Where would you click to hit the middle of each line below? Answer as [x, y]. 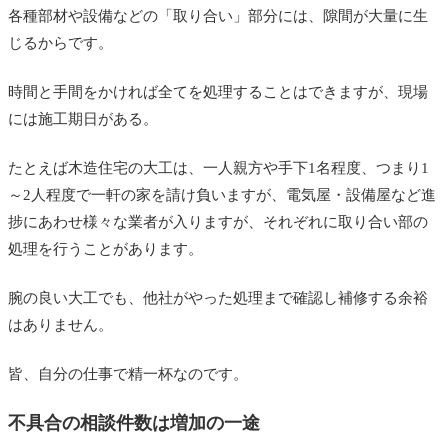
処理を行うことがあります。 [105, 248]
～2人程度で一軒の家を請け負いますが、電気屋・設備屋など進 [222, 194]
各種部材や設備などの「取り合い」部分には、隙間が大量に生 [218, 15]
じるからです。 [60, 42]
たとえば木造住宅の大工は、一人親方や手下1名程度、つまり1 [218, 167]
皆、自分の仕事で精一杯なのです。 [128, 373]
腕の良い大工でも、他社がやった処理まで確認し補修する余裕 [218, 297]
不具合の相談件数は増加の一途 [134, 422]
